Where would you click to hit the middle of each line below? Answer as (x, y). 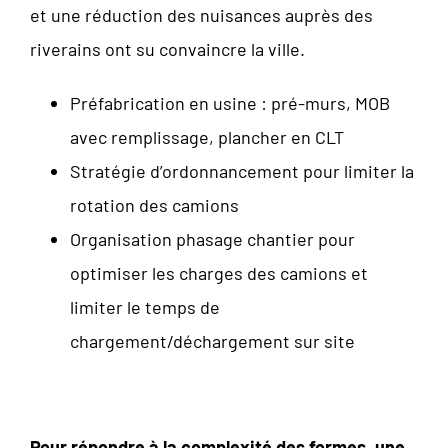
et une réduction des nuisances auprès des (201, 14)
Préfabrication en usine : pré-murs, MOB (230, 102)
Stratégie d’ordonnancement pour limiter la (242, 170)
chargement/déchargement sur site (212, 340)
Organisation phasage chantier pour (212, 238)
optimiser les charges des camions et (219, 272)
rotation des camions (154, 204)
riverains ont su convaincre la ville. (167, 48)
